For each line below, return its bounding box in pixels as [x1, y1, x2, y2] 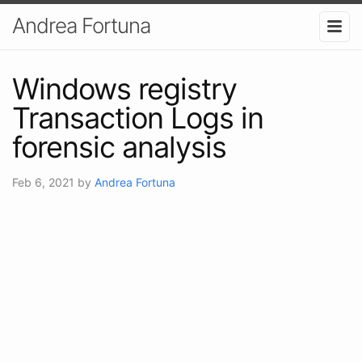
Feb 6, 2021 [12, 175, 78, 189]
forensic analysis [12, 128, 226, 165]
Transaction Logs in [12, 99, 263, 136]
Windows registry [12, 70, 237, 107]
